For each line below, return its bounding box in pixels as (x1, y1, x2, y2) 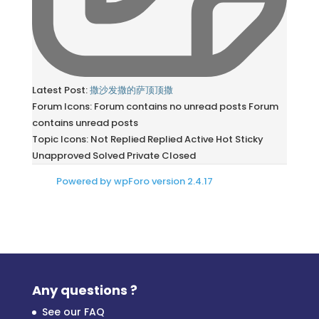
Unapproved (31, 148, 90, 162)
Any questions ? (31, 281, 137, 299)
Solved (92, 148, 125, 162)
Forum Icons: (31, 99, 92, 113)
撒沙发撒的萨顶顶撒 (89, 83, 173, 97)
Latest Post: (31, 83, 90, 97)
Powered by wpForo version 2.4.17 (53, 174, 213, 188)
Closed (161, 148, 196, 162)
